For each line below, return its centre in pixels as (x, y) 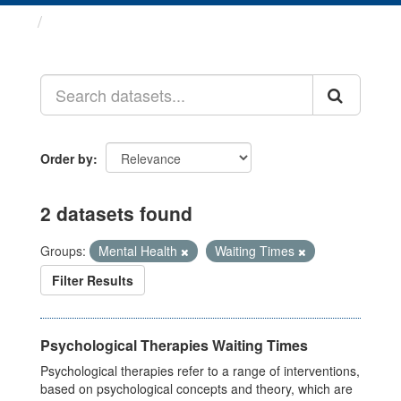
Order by (67, 158)
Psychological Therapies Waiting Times (174, 345)
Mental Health (140, 251)
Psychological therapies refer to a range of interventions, (200, 371)
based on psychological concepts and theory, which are (196, 388)
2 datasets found (116, 213)
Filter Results (93, 280)
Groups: (63, 251)
